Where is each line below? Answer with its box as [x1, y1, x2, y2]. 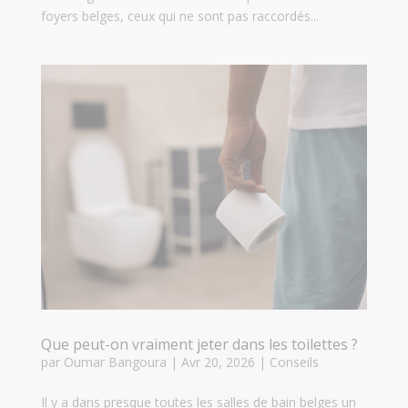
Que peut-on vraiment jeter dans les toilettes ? [40, 333, 358, 354]
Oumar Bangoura [63, 352, 167, 371]
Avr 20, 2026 [180, 352, 255, 371]
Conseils [269, 352, 319, 371]
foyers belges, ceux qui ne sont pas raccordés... [40, 7, 319, 25]
